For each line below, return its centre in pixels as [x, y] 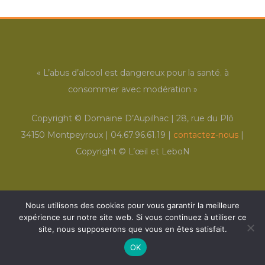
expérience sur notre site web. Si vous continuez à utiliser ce [132, 217]
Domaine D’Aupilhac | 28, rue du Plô [159, 118]
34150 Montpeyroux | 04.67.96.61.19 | [97, 135]
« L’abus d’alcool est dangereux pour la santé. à [132, 72]
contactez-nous [206, 135]
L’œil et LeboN [159, 151]
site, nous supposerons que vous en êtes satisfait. [132, 229]
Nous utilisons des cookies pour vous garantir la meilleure [132, 205]
